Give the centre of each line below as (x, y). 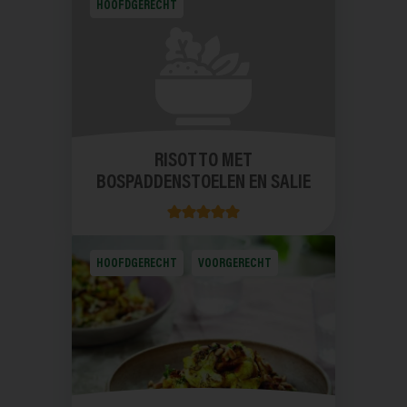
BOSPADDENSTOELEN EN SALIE (203, 184)
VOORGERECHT (234, 264)
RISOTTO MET (203, 162)
